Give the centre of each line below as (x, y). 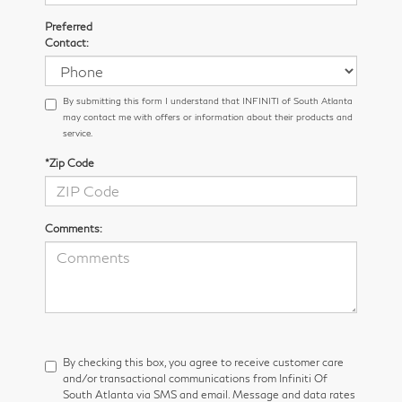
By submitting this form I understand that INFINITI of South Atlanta (208, 100)
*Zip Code (70, 162)
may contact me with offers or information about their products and (208, 116)
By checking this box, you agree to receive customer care (203, 362)
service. (78, 132)
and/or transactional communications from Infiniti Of (195, 378)
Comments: (74, 228)
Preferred (69, 26)
